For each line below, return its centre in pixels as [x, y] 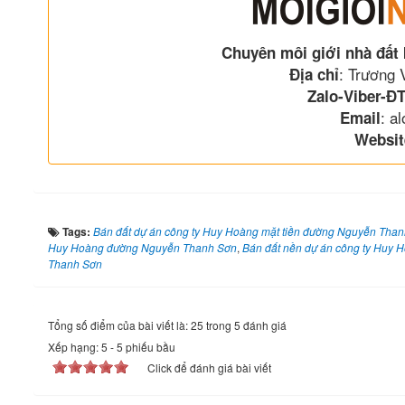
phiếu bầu [149, 347]
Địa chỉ [314, 75]
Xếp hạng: [75, 347]
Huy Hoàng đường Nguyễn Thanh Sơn [142, 248]
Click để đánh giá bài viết [209, 368]
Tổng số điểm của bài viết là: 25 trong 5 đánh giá [167, 325]
